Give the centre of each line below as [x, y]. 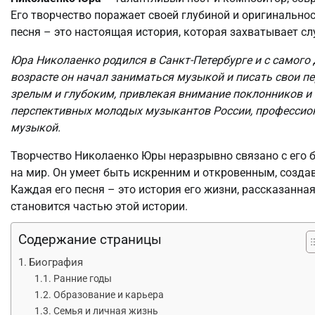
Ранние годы [82, 278]
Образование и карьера [108, 295]
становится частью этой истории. [99, 206]
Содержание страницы [90, 239]
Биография [56, 262]
